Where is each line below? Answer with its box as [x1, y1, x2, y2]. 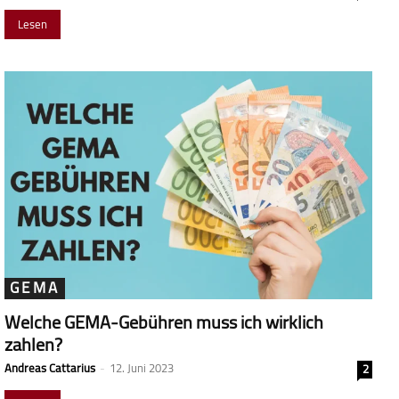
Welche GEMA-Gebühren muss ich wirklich [4, 305, 323, 338]
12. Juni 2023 [110, 356, 174, 379]
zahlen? [4, 327, 62, 361]
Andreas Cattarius [4, 356, 95, 379]
